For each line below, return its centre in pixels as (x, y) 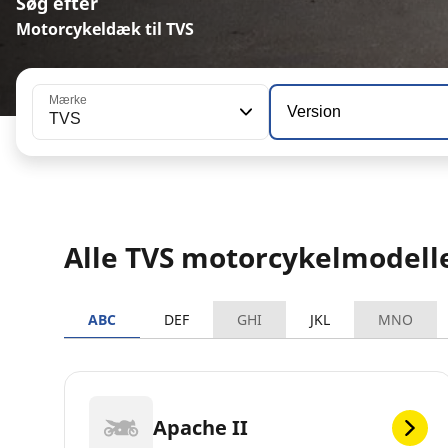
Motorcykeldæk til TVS (105, 29)
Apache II (200, 427)
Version (313, 112)
